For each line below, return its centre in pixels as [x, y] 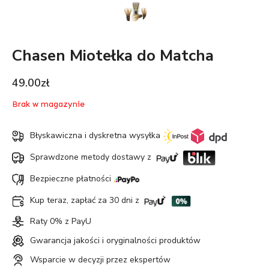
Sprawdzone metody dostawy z [92, 157]
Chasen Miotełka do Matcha [113, 55]
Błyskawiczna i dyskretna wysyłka [96, 135]
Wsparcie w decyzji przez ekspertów [100, 259]
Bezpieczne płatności [72, 178]
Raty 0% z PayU [61, 221]
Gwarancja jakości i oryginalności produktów [115, 240]
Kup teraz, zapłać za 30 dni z [86, 200]
